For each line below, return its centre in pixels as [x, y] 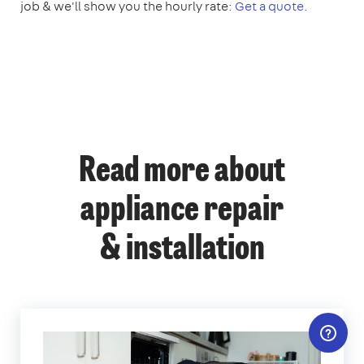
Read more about [182, 173]
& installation [182, 251]
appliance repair [182, 212]
